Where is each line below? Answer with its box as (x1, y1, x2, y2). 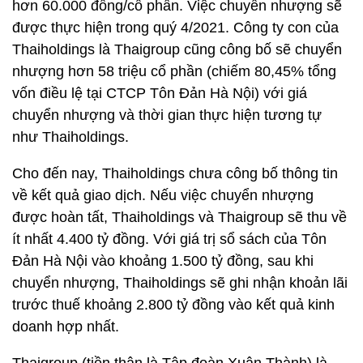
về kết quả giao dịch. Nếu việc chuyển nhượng (12, 187, 314, 203)
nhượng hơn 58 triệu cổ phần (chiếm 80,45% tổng (12, 63, 336, 79)
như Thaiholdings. (12, 129, 129, 145)
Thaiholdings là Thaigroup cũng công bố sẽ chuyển (12, 41, 342, 58)
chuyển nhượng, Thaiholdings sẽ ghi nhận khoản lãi (12, 275, 348, 291)
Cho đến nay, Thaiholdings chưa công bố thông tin (12, 165, 338, 181)
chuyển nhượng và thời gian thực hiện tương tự (12, 107, 322, 123)
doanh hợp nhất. (12, 318, 119, 335)
